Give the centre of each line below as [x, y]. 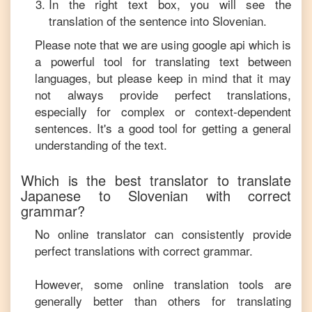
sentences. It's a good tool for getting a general [163, 128]
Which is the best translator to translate [156, 180]
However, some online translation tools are [163, 284]
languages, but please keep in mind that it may [163, 78]
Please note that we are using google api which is [163, 44]
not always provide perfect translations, [163, 94]
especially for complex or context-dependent [163, 111]
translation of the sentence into [131, 21]
